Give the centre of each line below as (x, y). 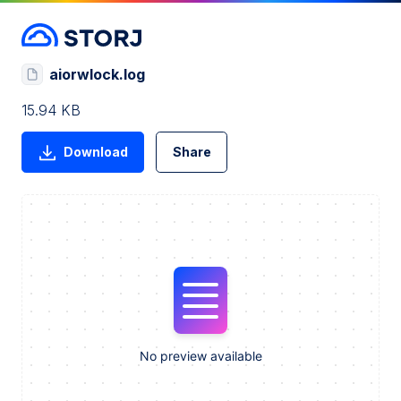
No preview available (200, 355)
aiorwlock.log (97, 74)
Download (95, 152)
